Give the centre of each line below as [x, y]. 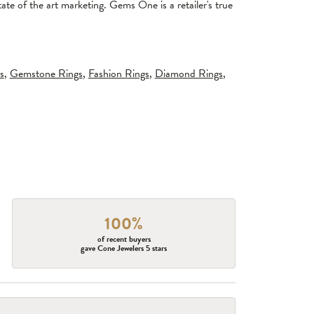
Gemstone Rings [46, 74]
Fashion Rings [118, 74]
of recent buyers [124, 239]
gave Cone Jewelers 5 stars [124, 248]
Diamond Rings [189, 74]
